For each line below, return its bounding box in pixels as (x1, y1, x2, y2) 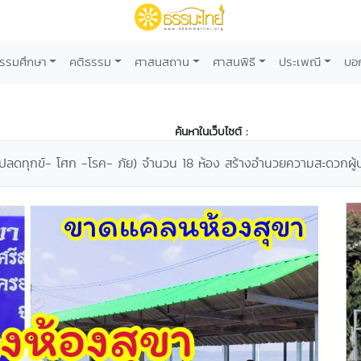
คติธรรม (69, 53, 112, 70)
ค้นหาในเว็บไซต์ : (175, 123, 247, 139)
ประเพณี (278, 53, 321, 70)
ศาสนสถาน (135, 53, 190, 70)
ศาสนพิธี (213, 53, 255, 70)
